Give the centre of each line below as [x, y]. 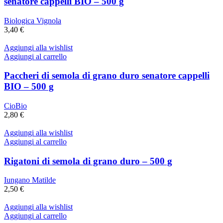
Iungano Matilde [30, 180]
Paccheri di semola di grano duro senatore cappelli [107, 76]
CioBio [15, 106]
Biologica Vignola [33, 20]
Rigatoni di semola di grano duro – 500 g [88, 161]
